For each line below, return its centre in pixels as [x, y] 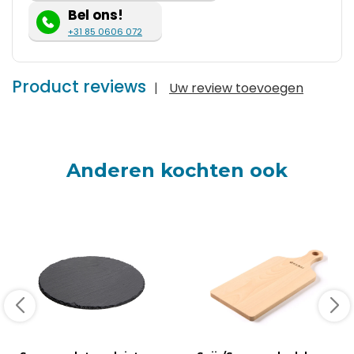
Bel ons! [96, 15]
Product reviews [79, 87]
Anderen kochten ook [177, 171]
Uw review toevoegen [236, 88]
